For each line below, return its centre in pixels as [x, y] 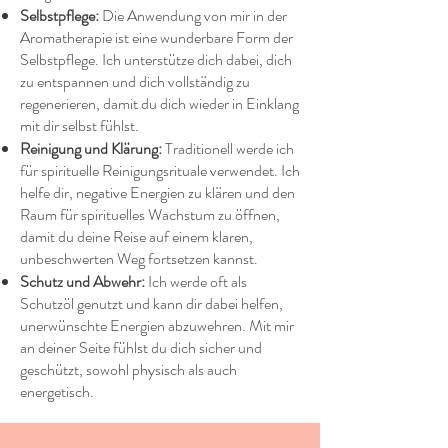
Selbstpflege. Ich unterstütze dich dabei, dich [156, 59]
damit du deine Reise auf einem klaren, [136, 236]
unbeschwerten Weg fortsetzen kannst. [139, 258]
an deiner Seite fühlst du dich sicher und [141, 347]
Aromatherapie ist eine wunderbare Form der [156, 37]
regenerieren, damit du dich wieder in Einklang [159, 103]
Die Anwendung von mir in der [193, 15]
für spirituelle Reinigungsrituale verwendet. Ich [160, 170]
